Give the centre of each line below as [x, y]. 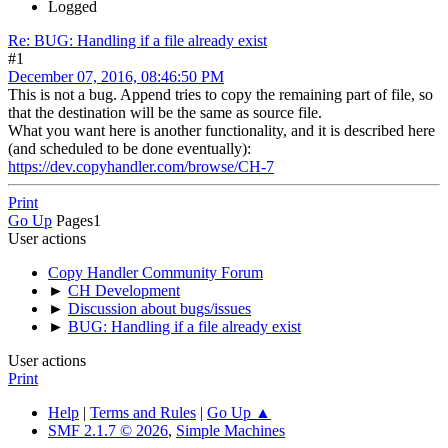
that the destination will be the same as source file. [165, 112]
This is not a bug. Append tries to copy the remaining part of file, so [220, 94]
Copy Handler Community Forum [155, 272]
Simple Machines [230, 430]
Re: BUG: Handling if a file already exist [137, 40]
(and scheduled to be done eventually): [129, 148]
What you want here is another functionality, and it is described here [221, 130]
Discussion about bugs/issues [159, 308]
